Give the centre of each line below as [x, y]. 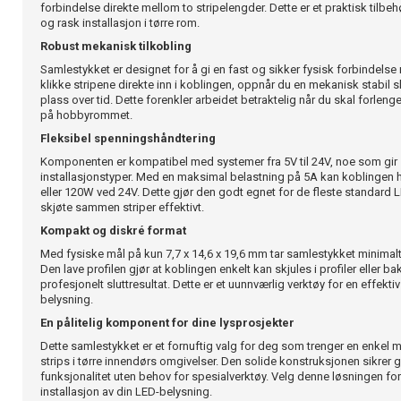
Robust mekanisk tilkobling [116, 46]
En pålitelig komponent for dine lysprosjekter [167, 323]
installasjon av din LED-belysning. [126, 392]
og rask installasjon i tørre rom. [120, 23]
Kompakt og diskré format [113, 230]
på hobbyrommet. [86, 115]
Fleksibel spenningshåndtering [128, 138]
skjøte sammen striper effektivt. [122, 207]
